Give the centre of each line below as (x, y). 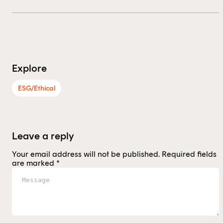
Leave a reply (43, 136)
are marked (34, 163)
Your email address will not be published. (86, 154)
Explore (29, 68)
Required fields (189, 154)
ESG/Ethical (37, 89)
